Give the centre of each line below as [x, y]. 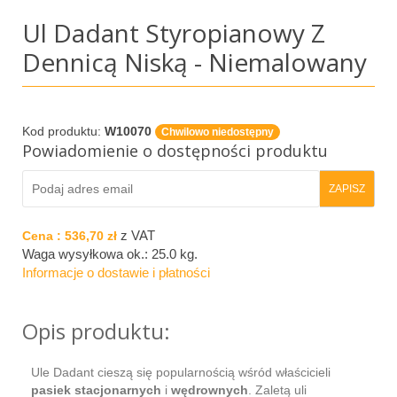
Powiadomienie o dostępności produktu [175, 150]
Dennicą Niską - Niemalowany [195, 62]
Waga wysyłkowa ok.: [87, 253]
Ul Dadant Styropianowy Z [174, 32]
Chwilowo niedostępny [218, 132]
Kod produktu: [63, 131]
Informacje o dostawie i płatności [116, 272]
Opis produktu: [96, 331]
